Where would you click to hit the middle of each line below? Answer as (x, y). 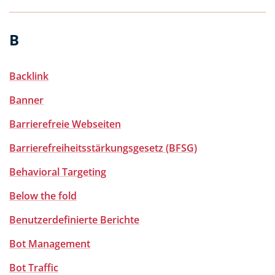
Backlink (29, 76)
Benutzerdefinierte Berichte (74, 220)
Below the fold (43, 196)
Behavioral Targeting (58, 172)
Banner (26, 100)
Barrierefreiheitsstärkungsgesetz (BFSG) (103, 148)
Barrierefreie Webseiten (65, 124)
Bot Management (50, 244)
